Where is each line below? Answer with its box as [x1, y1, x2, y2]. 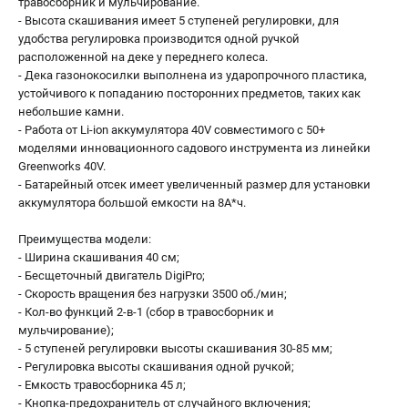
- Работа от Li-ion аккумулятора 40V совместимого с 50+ [18, 123, 325, 137]
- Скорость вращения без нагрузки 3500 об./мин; [18, 287, 287, 301]
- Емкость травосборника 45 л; [18, 378, 186, 392]
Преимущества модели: [18, 232, 151, 246]
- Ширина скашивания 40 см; [18, 250, 179, 264]
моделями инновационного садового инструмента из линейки [18, 141, 371, 155]
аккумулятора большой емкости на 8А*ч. [18, 196, 246, 209]
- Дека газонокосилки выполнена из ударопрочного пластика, [18, 68, 367, 82]
